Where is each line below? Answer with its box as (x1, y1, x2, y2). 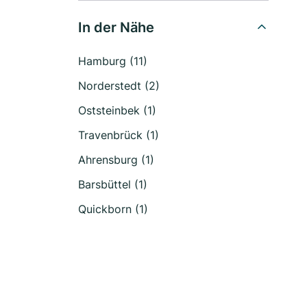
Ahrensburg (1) (78, 153, 154, 167)
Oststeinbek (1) (78, 103, 156, 117)
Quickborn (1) (78, 202, 148, 216)
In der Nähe (78, 19, 154, 36)
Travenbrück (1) (78, 128, 159, 142)
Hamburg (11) (78, 54, 147, 68)
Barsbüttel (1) (78, 177, 147, 191)
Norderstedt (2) (78, 79, 160, 93)
